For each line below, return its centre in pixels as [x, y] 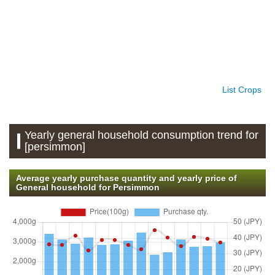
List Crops [242, 89]
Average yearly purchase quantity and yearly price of [126, 178]
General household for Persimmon [87, 187]
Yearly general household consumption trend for [142, 135]
